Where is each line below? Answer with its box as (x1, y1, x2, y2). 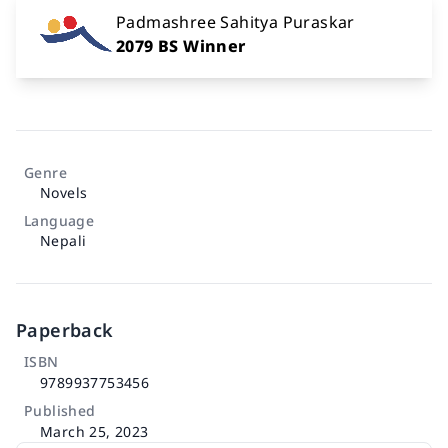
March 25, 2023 (40, 422, 149, 442)
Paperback (16, 317, 114, 342)
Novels (40, 182, 88, 202)
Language (24, 210, 95, 230)
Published (24, 400, 96, 420)
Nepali (40, 230, 87, 250)
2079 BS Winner (116, 34, 246, 57)
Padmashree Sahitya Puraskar (116, 10, 355, 33)
